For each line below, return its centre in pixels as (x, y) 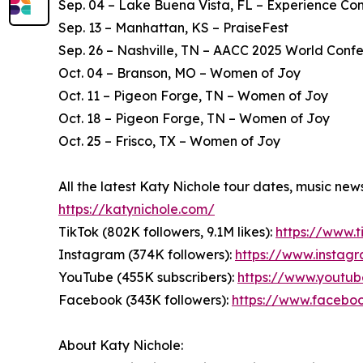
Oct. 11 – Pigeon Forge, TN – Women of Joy (193, 96)
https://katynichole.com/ (137, 209)
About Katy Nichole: (121, 346)
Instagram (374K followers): (147, 255)
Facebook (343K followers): (145, 300)
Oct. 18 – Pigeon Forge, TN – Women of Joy (194, 119)
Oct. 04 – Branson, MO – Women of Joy (179, 73)
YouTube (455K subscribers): (148, 278)
